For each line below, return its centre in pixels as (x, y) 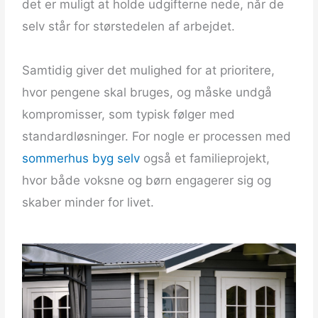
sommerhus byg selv (81, 159)
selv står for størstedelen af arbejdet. (129, 27)
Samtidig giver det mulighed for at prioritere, (149, 71)
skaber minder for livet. (88, 203)
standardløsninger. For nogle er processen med (157, 137)
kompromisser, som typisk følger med (129, 115)
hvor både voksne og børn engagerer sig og (147, 181)
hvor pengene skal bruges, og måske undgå (147, 93)
